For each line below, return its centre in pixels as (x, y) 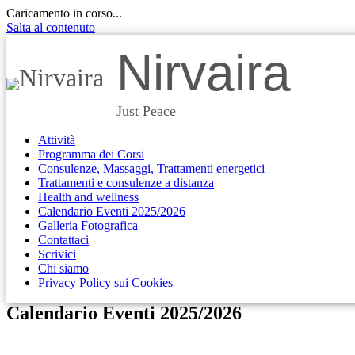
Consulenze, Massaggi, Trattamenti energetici (151, 168)
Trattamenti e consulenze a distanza (126, 183)
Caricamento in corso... (64, 13)
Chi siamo (63, 268)
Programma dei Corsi (91, 154)
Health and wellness (88, 197)
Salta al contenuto (51, 27)
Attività (57, 140)
